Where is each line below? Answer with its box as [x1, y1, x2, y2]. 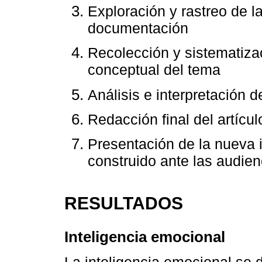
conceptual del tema [88, 61, 220, 78]
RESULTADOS [64, 192, 183, 213]
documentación [88, 20, 188, 37]
